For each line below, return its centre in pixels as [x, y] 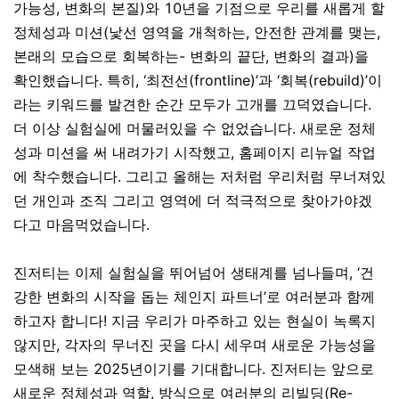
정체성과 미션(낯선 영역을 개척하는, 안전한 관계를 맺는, [197, 32]
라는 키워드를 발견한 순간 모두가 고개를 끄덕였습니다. [192, 104]
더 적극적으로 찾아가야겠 [289, 200]
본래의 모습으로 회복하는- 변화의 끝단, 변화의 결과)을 [191, 56]
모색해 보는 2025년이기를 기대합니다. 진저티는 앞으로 [194, 369]
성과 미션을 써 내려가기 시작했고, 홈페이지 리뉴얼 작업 [195, 152]
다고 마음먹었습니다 [80, 224]
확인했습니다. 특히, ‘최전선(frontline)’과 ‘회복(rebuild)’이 [198, 80]
